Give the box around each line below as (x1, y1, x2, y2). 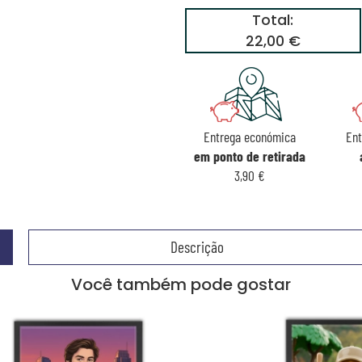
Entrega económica (203, 127, 296, 145)
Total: (252, 11, 294, 31)
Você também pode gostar (70, 273, 291, 297)
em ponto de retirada (193, 146, 305, 165)
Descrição (170, 238, 224, 257)
